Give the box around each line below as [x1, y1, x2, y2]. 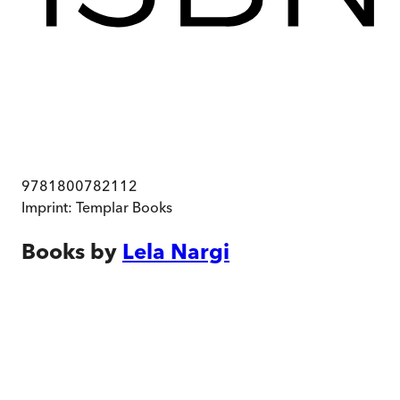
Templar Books [76, 198, 172, 217]
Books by [21, 237, 117, 264]
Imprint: [21, 198, 76, 217]
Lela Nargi [122, 237, 229, 264]
